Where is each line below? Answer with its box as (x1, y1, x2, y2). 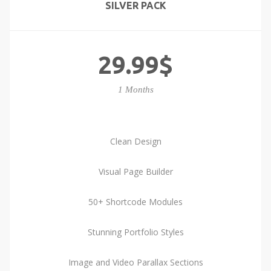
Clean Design (109, 135, 162, 147)
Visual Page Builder (98, 166, 173, 177)
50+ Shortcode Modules (88, 196, 183, 207)
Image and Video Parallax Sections (68, 256, 203, 268)
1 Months (117, 85, 154, 94)
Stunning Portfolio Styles (87, 226, 184, 238)
